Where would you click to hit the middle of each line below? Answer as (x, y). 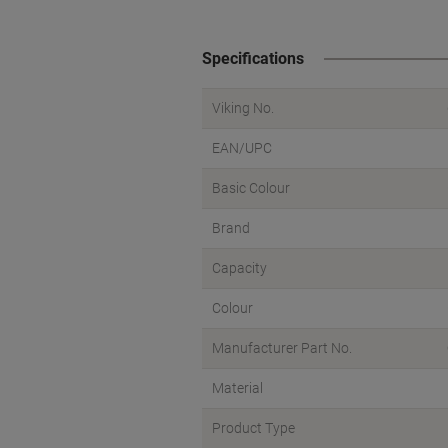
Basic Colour (251, 188)
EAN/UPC (242, 148)
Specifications (253, 58)
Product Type (253, 428)
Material (237, 388)
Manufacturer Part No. (282, 348)
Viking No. (243, 108)
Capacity (239, 268)
